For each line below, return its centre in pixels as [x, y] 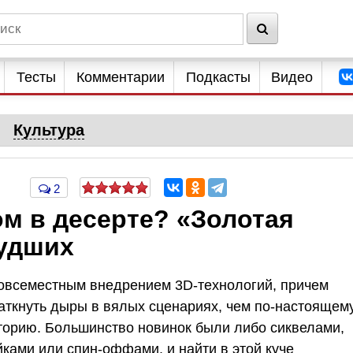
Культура [49, 130]
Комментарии [121, 77]
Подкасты [218, 77]
